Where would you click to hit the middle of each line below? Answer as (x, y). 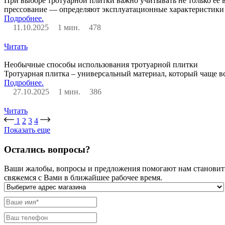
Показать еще (27, 130)
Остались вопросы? (47, 149)
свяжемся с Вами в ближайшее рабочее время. (83, 178)
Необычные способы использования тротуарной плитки (101, 64)
